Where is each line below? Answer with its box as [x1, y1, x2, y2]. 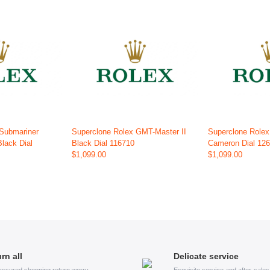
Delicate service [174, 251, 239, 262]
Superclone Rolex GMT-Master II [71, 127, 186, 137]
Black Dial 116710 [71, 139, 134, 148]
